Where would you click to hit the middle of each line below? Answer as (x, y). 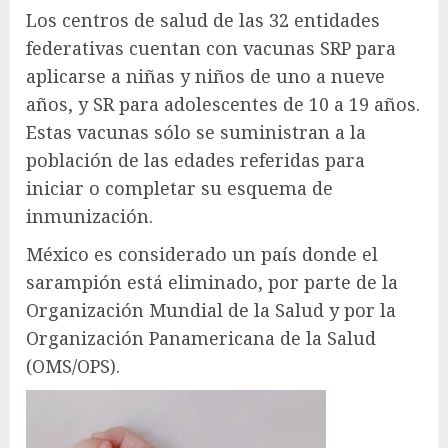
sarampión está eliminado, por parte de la (212, 282)
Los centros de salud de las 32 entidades (203, 20)
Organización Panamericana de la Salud (201, 338)
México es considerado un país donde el (202, 254)
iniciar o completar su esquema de (179, 188)
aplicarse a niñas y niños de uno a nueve (205, 76)
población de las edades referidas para (195, 160)
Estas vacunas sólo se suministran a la (196, 132)
